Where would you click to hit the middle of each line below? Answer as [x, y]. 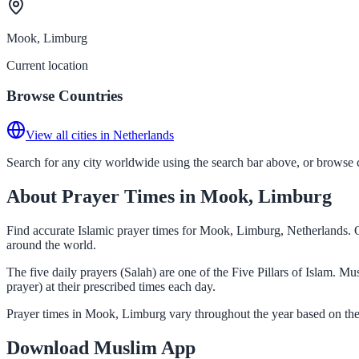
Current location [47, 65]
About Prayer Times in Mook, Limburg [169, 196]
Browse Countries [65, 96]
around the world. [51, 244]
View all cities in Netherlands [100, 135]
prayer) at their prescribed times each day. [111, 286]
